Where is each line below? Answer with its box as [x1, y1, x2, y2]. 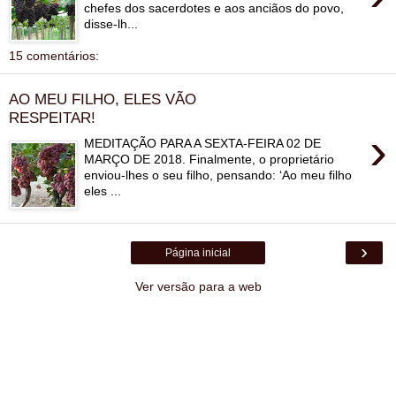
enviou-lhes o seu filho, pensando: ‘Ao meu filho [84, 167, 353, 182]
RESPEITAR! [9, 109, 95, 127]
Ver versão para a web [134, 278, 262, 293]
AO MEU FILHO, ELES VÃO [9, 90, 196, 109]
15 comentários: [9, 48, 99, 63]
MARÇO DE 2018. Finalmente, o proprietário [84, 151, 335, 166]
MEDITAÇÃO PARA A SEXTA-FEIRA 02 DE [84, 135, 322, 150]
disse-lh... [84, 16, 139, 31]
